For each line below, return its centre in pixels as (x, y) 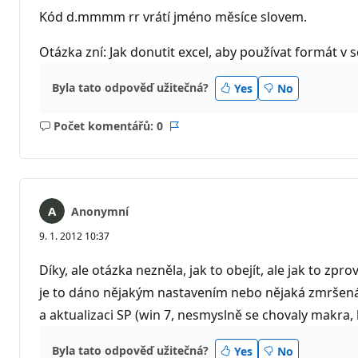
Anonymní (100, 211)
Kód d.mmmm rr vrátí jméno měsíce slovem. (173, 16)
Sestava (194, 133)
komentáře (131, 150)
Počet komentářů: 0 (108, 126)
